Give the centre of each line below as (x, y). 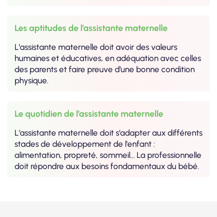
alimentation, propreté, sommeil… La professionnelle (108, 155)
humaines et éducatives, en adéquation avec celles (108, 58)
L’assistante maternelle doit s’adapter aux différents (108, 132)
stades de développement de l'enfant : (85, 144)
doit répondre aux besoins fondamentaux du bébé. (107, 166)
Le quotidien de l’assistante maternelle (89, 114)
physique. (31, 80)
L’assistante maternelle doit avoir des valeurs (96, 47)
